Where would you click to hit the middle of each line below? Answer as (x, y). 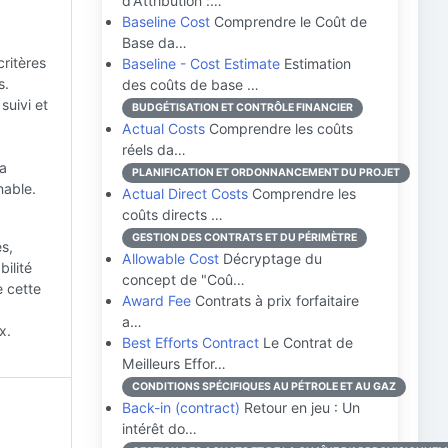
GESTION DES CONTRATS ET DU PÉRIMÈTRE (244, 237)
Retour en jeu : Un (300, 407)
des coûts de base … (190, 84)
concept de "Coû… (183, 279)
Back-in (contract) (181, 407)
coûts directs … (172, 214)
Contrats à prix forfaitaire (275, 300)
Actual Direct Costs (185, 193)
